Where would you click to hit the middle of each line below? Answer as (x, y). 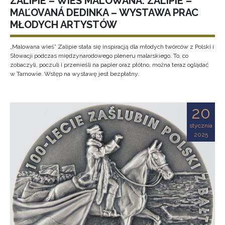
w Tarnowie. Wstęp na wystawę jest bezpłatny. (75, 74)
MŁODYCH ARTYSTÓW (64, 25)
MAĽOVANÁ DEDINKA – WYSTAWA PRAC (104, 13)
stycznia (201, 126)
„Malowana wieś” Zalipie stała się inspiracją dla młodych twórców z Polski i (112, 47)
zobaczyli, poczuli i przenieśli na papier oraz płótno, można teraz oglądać (109, 65)
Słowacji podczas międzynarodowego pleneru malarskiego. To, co (99, 56)
